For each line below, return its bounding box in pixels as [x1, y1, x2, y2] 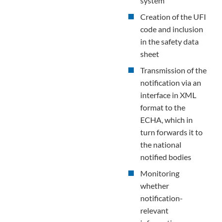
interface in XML [140, 90, 196, 100]
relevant [140, 205, 168, 215]
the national [140, 139, 181, 149]
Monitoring [140, 168, 179, 178]
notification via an [140, 77, 201, 87]
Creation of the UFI [140, 11, 206, 21]
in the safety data [140, 36, 199, 46]
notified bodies [140, 152, 191, 162]
